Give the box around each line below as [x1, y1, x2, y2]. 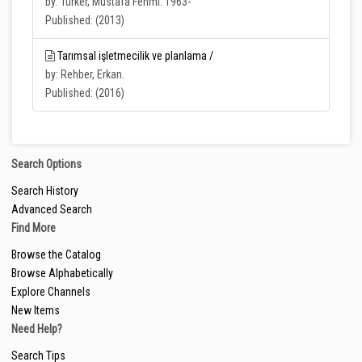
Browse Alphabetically [11, 267, 113, 280]
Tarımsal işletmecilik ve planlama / [57, 49, 213, 62]
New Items [11, 304, 60, 317]
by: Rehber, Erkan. [45, 68, 124, 81]
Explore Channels [11, 285, 90, 298]
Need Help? [11, 322, 62, 335]
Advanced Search [11, 203, 92, 216]
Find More [11, 221, 56, 234]
